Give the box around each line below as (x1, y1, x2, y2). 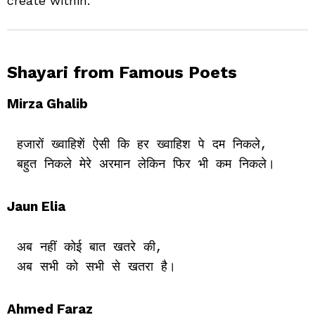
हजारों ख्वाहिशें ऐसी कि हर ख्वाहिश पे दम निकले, (16, 138, 268, 153)
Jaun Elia (7, 198, 65, 214)
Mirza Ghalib (7, 95, 88, 112)
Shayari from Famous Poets (7, 62, 237, 82)
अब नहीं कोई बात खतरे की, (16, 240, 163, 255)
